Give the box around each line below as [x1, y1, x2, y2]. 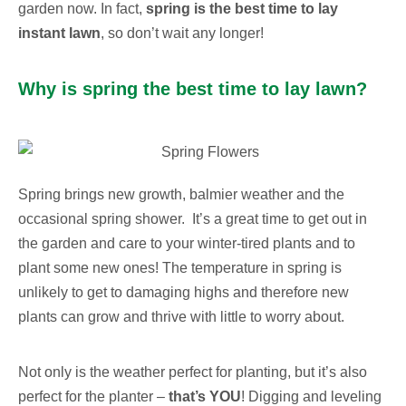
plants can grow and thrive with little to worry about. [18, 308, 344, 324]
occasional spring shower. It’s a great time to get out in [18, 210, 367, 227]
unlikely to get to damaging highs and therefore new [18, 284, 349, 300]
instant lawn [18, 25, 101, 41]
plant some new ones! [18, 259, 162, 275]
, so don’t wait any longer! [101, 25, 264, 41]
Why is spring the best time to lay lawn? [18, 79, 367, 100]
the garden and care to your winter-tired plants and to [18, 235, 355, 251]
